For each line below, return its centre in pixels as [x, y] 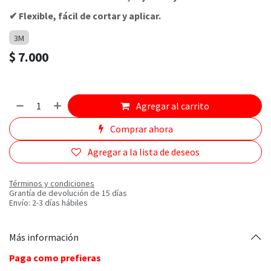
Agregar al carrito [172, 106]
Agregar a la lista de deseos [144, 152]
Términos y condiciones [52, 184]
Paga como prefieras [55, 258]
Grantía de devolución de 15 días [68, 193]
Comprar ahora [140, 129]
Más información [44, 237]
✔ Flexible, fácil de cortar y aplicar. [85, 16]
